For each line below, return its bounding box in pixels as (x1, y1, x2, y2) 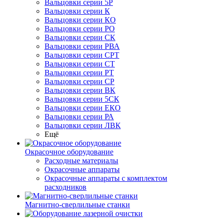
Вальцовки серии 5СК (44, 95, 119, 103)
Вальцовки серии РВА (44, 42, 120, 50)
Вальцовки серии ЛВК (44, 121, 121, 130)
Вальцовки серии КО (44, 16, 116, 24)
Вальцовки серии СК (44, 33, 115, 42)
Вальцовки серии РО (44, 24, 115, 33)
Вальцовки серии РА (44, 112, 114, 121)
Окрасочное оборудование (25, 148, 113, 156)
